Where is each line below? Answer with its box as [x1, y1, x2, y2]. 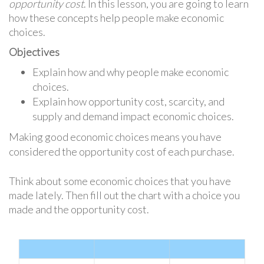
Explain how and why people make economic [32, 65, 229, 79]
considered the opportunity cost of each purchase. [9, 145, 235, 159]
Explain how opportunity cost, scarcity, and [32, 95, 225, 108]
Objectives [9, 45, 60, 59]
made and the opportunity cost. [9, 203, 149, 216]
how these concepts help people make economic [9, 11, 224, 25]
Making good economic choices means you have [9, 130, 222, 144]
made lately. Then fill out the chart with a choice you [9, 189, 240, 202]
